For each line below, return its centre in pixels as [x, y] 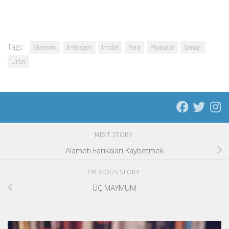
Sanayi [193, 47]
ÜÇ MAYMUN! [114, 187]
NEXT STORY [114, 134]
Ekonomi [45, 47]
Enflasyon [79, 47]
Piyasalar [162, 47]
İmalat [110, 47]
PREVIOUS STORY [114, 172]
